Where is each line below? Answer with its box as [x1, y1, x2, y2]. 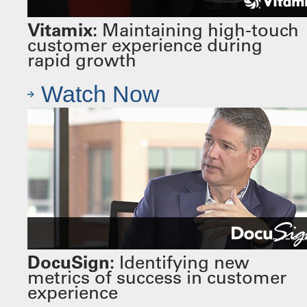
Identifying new [114, 251, 249, 274]
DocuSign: [27, 251, 114, 274]
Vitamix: [27, 19, 97, 42]
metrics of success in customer [27, 266, 286, 289]
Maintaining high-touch [97, 19, 299, 42]
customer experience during [27, 34, 262, 57]
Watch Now [41, 82, 160, 108]
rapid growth [27, 49, 136, 72]
